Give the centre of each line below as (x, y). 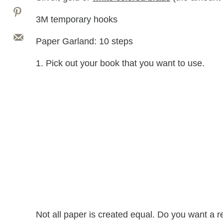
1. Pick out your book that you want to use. (120, 63)
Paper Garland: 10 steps (84, 41)
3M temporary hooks (77, 19)
